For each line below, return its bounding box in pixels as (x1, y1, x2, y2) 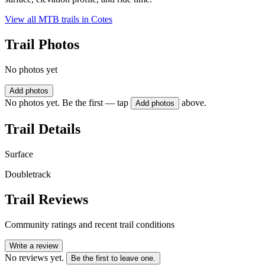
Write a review (9, 241, 58, 250)
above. (182, 98, 206, 108)
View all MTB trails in (5, 14, 91, 25)
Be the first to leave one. (71, 253, 156, 263)
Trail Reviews (5, 191, 88, 207)
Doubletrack (5, 169, 51, 179)
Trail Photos (5, 37, 79, 53)
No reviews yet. (5, 252, 64, 263)
